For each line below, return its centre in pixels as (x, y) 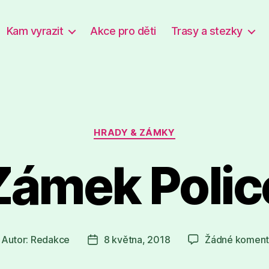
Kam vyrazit (35, 31)
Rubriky (153, 127)
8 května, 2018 (137, 239)
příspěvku (114, 255)
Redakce (50, 239)
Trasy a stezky (207, 31)
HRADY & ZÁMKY (134, 132)
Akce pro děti (123, 31)
